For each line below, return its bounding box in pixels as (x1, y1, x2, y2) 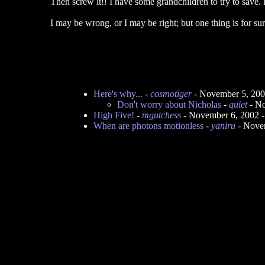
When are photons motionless (93, 121, 203, 131)
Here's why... (93, 89, 143, 99)
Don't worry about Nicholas (117, 99, 221, 109)
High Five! (93, 110, 134, 120)
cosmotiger (150, 89, 192, 99)
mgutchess (142, 110, 181, 120)
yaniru (211, 121, 235, 131)
